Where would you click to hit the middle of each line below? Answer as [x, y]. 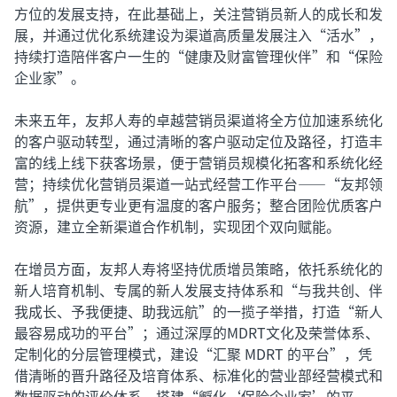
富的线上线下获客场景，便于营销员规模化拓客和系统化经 [198, 162]
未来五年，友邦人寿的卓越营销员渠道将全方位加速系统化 [198, 120]
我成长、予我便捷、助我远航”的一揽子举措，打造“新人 [198, 311]
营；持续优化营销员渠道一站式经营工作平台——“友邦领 [198, 183]
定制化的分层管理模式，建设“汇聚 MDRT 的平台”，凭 [193, 354]
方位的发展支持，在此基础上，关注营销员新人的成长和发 [198, 13]
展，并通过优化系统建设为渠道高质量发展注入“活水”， [198, 35]
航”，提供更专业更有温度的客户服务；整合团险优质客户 [198, 205]
